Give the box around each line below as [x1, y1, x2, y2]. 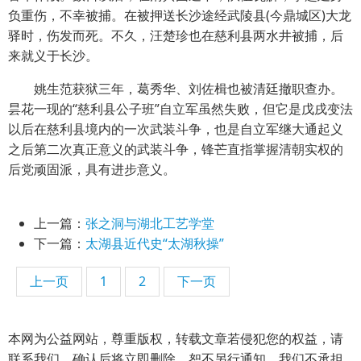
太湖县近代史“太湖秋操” [85, 234, 224, 252]
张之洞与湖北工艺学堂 [85, 214, 214, 232]
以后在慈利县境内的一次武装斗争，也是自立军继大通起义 [8, 119, 343, 138]
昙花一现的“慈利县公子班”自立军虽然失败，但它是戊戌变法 [8, 99, 353, 118]
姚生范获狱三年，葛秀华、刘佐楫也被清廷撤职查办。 [8, 79, 343, 98]
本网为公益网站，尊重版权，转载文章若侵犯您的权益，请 [8, 329, 343, 347]
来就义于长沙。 [8, 46, 98, 64]
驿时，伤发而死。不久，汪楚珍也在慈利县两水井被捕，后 [8, 26, 343, 44]
